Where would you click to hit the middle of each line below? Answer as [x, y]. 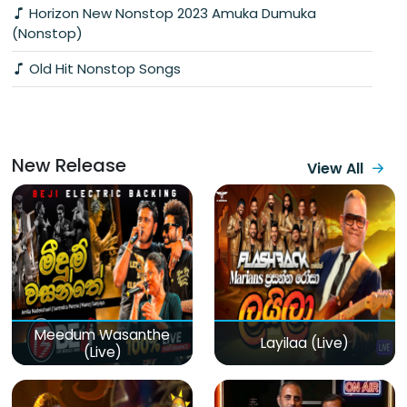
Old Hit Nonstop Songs [103, 68]
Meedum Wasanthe [102, 334]
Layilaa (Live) [305, 343]
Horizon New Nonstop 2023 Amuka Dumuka [171, 13]
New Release [69, 165]
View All [335, 168]
